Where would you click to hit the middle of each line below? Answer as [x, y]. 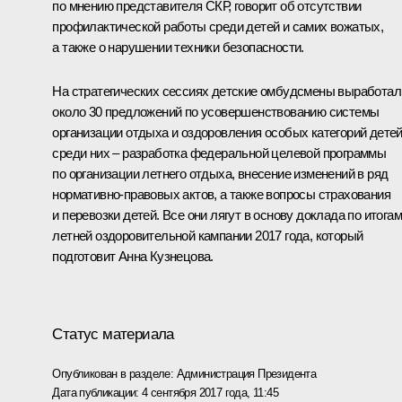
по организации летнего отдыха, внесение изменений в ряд [220, 173]
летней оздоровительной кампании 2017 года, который [208, 235]
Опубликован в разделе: [114, 373]
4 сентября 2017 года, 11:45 [210, 392]
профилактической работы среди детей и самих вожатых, [218, 26]
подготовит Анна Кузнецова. [133, 256]
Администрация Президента [246, 373]
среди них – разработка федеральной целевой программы [219, 153]
